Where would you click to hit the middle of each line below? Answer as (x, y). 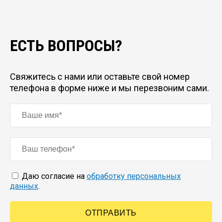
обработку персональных (134, 176)
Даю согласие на (53, 176)
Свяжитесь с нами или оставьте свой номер (100, 77)
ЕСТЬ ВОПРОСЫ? (66, 45)
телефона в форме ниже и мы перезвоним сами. (110, 88)
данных (24, 186)
